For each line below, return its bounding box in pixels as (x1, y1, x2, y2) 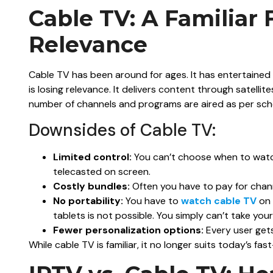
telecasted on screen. (53, 165, 151, 179)
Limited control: (53, 151, 132, 164)
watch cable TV (181, 194, 257, 208)
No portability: (53, 194, 123, 208)
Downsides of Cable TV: (29, 119, 216, 142)
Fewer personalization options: (53, 224, 204, 237)
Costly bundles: (53, 180, 130, 193)
